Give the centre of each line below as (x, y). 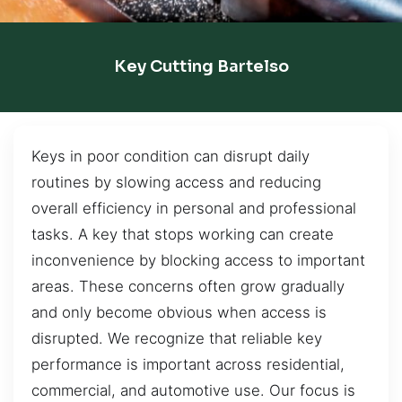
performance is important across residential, (188, 364)
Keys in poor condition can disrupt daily (170, 156)
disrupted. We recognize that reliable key (177, 338)
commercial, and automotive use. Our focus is (193, 390)
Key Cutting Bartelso (201, 67)
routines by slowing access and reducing (176, 182)
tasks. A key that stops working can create (183, 234)
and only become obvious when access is (179, 312)
